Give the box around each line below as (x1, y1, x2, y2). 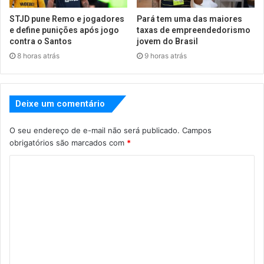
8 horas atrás (17, 51, 60, 61)
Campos (182, 126, 212, 136)
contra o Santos (9, 37, 72, 47)
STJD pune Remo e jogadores (9, 14, 124, 24)
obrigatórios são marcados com (9, 138, 127, 148)
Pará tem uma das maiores (137, 14, 242, 24)
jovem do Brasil (137, 37, 198, 47)
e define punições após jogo (9, 25, 119, 35)
